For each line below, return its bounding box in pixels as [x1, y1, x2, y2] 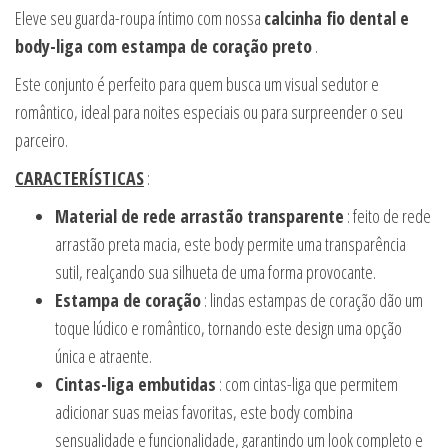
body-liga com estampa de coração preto [15, 33, 312, 58]
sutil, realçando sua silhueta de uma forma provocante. [55, 259, 376, 284]
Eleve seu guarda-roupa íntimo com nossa [15, 5, 264, 30]
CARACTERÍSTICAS [15, 165, 144, 190]
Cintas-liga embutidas [55, 371, 216, 396]
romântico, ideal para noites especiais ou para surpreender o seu [15, 99, 403, 124]
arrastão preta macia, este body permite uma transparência [55, 231, 406, 256]
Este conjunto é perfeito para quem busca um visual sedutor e [15, 71, 379, 96]
